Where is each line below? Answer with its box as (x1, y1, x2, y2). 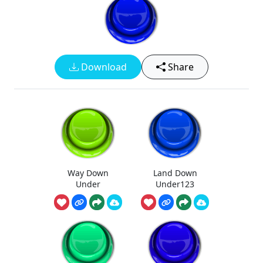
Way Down (68, 167, 109, 178)
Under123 (156, 178, 194, 190)
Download (79, 60, 127, 73)
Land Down (153, 167, 197, 178)
